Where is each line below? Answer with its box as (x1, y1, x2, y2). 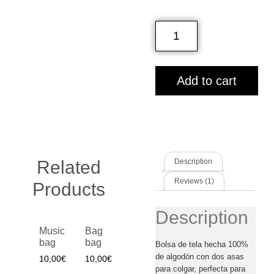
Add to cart (177, 74, 237, 88)
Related (36, 157, 101, 178)
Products (32, 179, 105, 200)
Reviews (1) (174, 177, 214, 186)
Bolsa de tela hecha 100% (155, 240, 248, 250)
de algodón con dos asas (155, 252, 244, 262)
